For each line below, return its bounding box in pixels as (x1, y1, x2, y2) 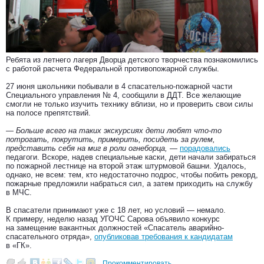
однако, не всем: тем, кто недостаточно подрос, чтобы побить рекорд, (6, 170, 258, 180)
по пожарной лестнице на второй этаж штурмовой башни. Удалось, (6, 161, 246, 171)
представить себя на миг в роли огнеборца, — (6, 144, 180, 153)
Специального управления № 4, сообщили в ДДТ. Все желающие (6, 91, 241, 100)
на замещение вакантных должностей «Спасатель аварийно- (6, 223, 224, 233)
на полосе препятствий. (6, 108, 91, 118)
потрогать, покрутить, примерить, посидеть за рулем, (6, 135, 215, 144)
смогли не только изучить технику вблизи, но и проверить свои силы (6, 100, 253, 109)
